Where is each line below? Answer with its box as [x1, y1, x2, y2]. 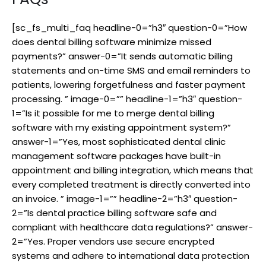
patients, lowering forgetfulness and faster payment [12, 78, 246, 91]
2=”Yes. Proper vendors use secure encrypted [12, 235, 214, 248]
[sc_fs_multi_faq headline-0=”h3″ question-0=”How [12, 21, 247, 34]
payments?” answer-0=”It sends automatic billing [12, 49, 233, 62]
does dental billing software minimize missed [12, 35, 211, 48]
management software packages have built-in [12, 149, 221, 162]
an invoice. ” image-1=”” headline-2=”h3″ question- [12, 192, 237, 205]
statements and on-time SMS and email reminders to [12, 64, 251, 77]
